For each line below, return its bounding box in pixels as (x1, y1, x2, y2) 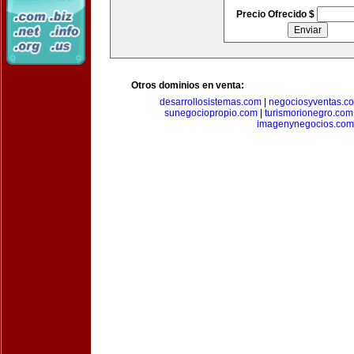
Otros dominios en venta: (131, 80, 244, 91)
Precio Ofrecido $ (235, 9, 317, 20)
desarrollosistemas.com (159, 96, 262, 107)
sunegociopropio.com (164, 107, 258, 119)
